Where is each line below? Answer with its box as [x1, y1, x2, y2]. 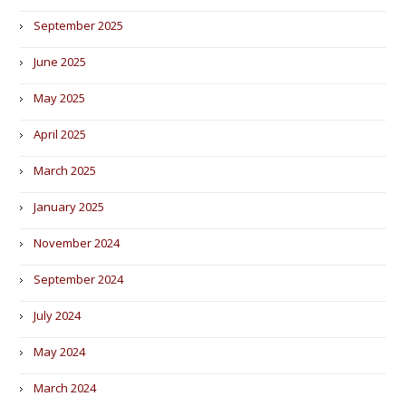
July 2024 [34, 307, 82, 324]
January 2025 [34, 198, 105, 215]
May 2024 [34, 343, 86, 360]
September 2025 [34, 17, 124, 34]
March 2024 [34, 380, 97, 396]
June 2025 [34, 53, 87, 70]
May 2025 [34, 90, 86, 106]
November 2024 [34, 235, 121, 251]
